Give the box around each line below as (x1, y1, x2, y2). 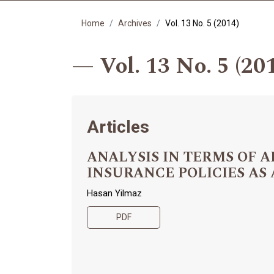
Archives (118, 18, 152, 29)
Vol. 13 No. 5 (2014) (165, 18, 239, 29)
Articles (87, 116, 149, 137)
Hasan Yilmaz (87, 187, 142, 199)
